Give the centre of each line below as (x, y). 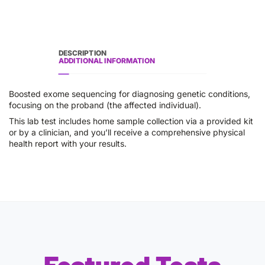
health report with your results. (68, 143)
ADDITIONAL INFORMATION (106, 61)
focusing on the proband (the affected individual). (105, 105)
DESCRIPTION (83, 53)
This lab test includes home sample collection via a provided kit (131, 121)
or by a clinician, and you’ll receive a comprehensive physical (127, 132)
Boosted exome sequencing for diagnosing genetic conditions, (130, 94)
